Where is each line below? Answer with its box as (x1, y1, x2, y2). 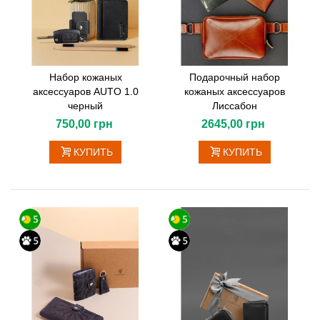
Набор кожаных (49, 71, 122, 84)
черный (68, 100, 103, 112)
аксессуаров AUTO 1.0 (32, 86, 139, 98)
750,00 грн (55, 118, 113, 131)
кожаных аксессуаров (184, 86, 285, 98)
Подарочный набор (189, 71, 280, 84)
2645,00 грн (201, 118, 265, 131)
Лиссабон (212, 100, 257, 112)
